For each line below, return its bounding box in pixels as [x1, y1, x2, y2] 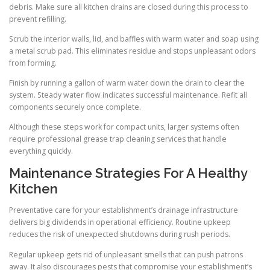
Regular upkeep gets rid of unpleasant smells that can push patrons [9, 249, 243, 260]
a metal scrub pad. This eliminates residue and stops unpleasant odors [9, 45, 256, 56]
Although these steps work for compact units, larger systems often [9, 122, 239, 133]
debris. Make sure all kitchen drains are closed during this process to [9, 1, 248, 12]
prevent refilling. [9, 13, 66, 24]
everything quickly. [9, 146, 73, 157]
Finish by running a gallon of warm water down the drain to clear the [9, 78, 245, 89]
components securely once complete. [9, 102, 141, 113]
